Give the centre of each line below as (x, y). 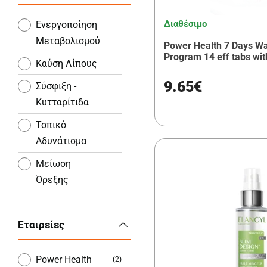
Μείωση (53, 163)
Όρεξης (52, 179)
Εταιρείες (41, 224)
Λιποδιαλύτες (66, 247)
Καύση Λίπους (66, 63)
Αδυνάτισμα (61, 141)
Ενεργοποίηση (66, 24)
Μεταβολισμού (68, 41)
